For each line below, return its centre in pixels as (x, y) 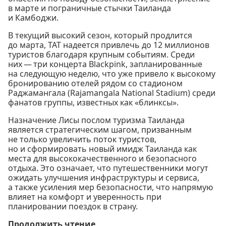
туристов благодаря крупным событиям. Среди (101, 55)
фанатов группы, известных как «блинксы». (93, 103)
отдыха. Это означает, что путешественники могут (108, 168)
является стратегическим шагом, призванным (100, 130)
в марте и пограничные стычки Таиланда (90, 8)
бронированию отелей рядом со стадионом (95, 83)
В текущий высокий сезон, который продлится (100, 36)
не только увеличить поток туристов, (82, 139)
